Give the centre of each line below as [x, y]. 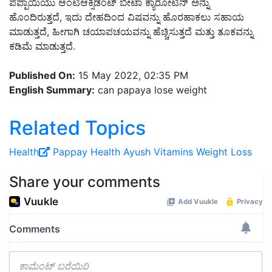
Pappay [70, 152]
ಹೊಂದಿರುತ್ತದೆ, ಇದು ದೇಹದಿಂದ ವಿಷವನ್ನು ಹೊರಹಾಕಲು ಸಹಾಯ [127, 17]
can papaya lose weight [151, 90]
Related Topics [77, 128]
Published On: [42, 76]
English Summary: [52, 90]
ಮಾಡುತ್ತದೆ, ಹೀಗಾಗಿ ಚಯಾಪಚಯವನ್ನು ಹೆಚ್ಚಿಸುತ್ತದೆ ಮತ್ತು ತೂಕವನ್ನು [131, 32]
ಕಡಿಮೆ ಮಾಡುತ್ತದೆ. [42, 46]
